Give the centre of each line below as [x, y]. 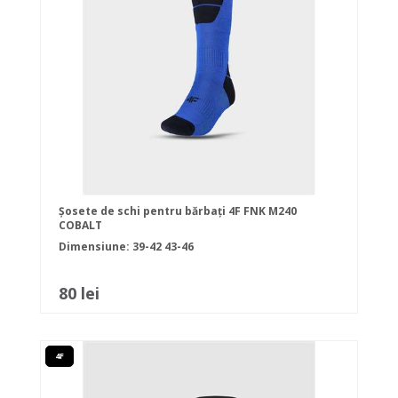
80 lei [79, 294]
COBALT [80, 226]
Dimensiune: [96, 247]
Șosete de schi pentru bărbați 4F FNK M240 [178, 211]
